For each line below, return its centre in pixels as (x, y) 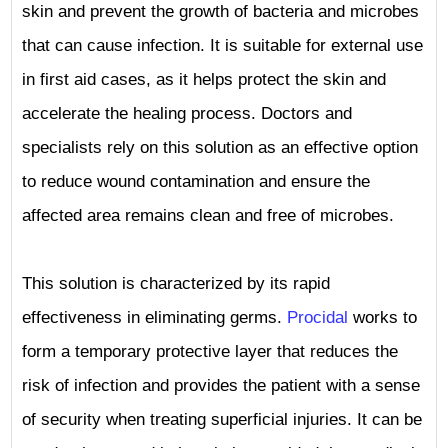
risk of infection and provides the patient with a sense (221, 385)
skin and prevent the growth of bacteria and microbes (220, 11)
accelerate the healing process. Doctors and (187, 113)
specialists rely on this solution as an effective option (220, 147)
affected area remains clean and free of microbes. (208, 215)
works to (385, 317)
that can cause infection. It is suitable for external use (222, 45)
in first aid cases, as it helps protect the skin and (204, 79)
